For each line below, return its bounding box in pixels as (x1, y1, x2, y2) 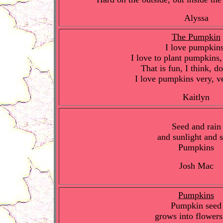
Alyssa (184, 13, 209, 23)
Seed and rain (171, 121, 221, 131)
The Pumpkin (172, 32, 221, 42)
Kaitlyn (183, 92, 210, 102)
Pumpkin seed (171, 201, 222, 211)
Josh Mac (179, 161, 214, 171)
